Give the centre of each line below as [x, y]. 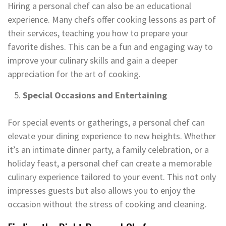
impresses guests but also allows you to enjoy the [101, 190]
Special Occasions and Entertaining [95, 95]
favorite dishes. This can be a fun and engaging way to [110, 47]
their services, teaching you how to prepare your [98, 33]
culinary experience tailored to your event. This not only [112, 177]
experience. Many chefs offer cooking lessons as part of [112, 19]
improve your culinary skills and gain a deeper [93, 60]
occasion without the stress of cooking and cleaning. [107, 204]
